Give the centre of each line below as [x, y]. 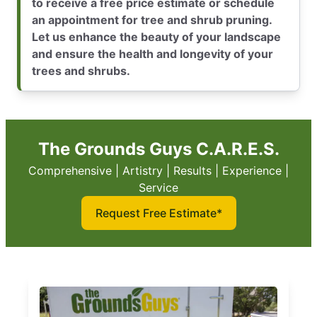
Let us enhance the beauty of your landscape [156, 36]
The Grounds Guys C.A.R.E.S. [158, 149]
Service [158, 187]
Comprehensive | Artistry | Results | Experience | [158, 170]
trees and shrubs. [81, 70]
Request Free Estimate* [158, 213]
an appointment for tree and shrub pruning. [152, 19]
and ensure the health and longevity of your [152, 53]
